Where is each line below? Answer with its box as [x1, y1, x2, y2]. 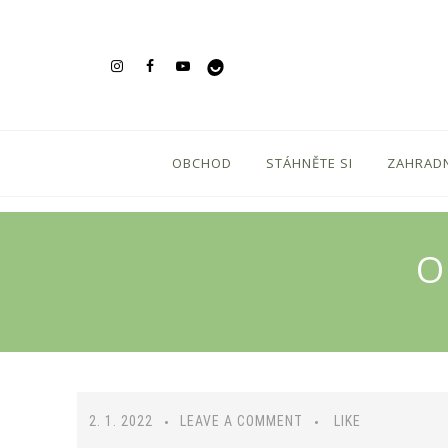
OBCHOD [171, 154, 232, 172]
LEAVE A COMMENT [180, 413, 303, 429]
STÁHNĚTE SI [265, 154, 353, 172]
